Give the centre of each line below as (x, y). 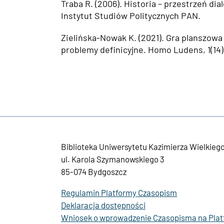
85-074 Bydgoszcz (94, 172)
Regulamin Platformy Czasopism (119, 192)
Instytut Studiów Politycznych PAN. (131, 16)
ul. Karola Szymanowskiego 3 (113, 159)
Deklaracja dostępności (103, 205)
